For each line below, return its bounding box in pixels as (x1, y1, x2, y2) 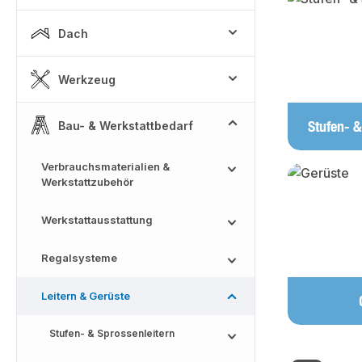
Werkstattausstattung (41, 213, 153, 226)
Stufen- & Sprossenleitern (49, 327, 175, 339)
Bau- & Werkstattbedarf (58, 118, 193, 133)
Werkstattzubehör (41, 175, 133, 188)
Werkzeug (58, 72, 116, 86)
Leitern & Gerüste (41, 289, 130, 302)
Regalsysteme (41, 251, 117, 264)
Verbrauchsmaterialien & (41, 160, 170, 173)
